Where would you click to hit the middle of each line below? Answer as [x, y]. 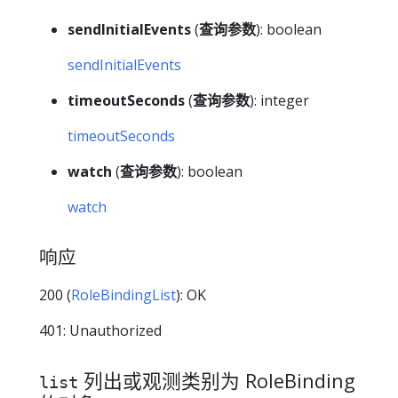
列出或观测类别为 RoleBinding [217, 380]
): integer [279, 101]
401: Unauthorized [100, 330]
